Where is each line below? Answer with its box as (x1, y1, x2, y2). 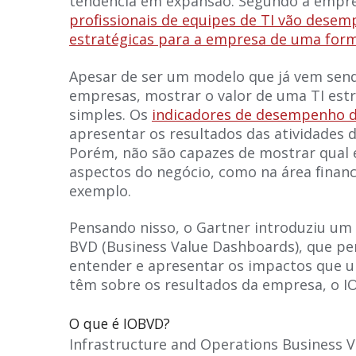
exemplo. (69, 180, 131, 200)
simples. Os (69, 104, 152, 124)
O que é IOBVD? (69, 313, 170, 333)
